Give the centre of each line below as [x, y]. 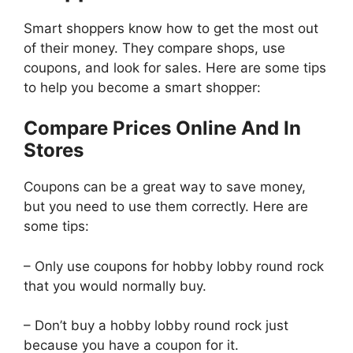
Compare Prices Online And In [162, 128]
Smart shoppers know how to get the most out [171, 28]
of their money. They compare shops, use [154, 48]
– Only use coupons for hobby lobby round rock [174, 266]
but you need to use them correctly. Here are [166, 207]
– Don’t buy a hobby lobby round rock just [156, 326]
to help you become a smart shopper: [144, 87]
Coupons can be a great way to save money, [165, 187]
